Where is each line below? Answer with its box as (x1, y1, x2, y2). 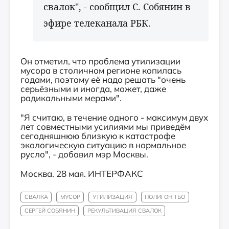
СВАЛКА (24, 193, 48, 200)
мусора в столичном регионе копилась (20, 65, 181, 76)
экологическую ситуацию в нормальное (20, 140, 186, 150)
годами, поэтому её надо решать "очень (20, 74, 186, 85)
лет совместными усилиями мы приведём (20, 121, 190, 132)
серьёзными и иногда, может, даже (20, 83, 166, 94)
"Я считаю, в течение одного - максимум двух (20, 112, 208, 123)
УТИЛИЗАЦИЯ (92, 193, 132, 200)
